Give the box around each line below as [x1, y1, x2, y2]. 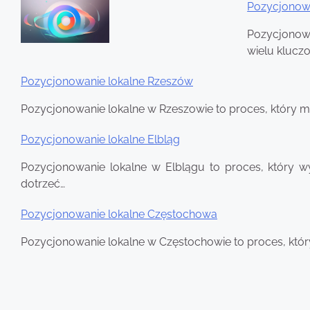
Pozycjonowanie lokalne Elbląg [21, 132, 180, 146]
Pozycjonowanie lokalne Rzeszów [21, 74, 193, 88]
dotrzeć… [21, 176, 65, 190]
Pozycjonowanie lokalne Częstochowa [21, 207, 217, 221]
